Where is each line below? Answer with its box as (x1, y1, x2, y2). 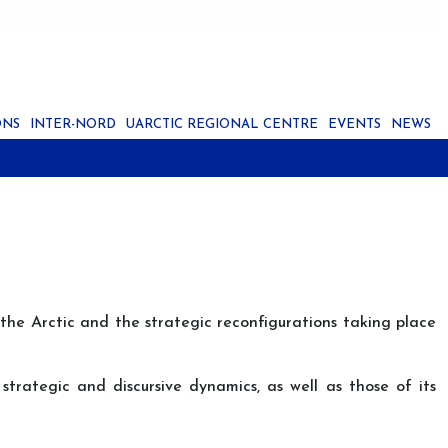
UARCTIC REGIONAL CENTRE (126, 118, 318, 132)
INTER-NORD (30, 118, 116, 132)
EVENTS (328, 118, 381, 132)
